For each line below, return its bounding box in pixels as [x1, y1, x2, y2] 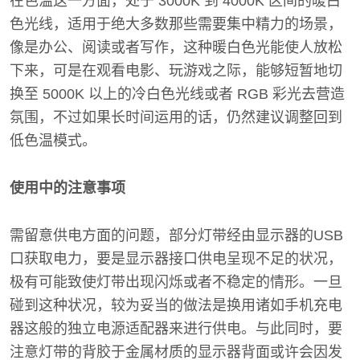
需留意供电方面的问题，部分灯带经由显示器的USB [10, 227, 343, 243]
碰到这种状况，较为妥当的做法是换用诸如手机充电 [10, 297, 342, 313]
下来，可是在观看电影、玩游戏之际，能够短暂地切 [10, 63, 342, 79]
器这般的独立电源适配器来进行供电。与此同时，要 [10, 321, 342, 337]
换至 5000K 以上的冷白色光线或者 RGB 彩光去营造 [10, 86, 345, 102]
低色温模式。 [10, 133, 96, 149]
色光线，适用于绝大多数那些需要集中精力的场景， [10, 16, 342, 32]
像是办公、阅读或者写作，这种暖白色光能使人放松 [10, 39, 342, 55]
